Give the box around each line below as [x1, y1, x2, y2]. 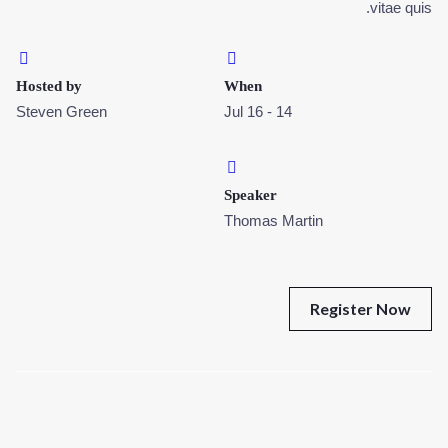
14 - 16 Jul [276, 103, 292, 120]
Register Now [310, 299, 411, 318]
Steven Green [16, 103, 107, 120]
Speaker [224, 187, 277, 203]
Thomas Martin [224, 212, 323, 229]
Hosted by [16, 78, 82, 94]
